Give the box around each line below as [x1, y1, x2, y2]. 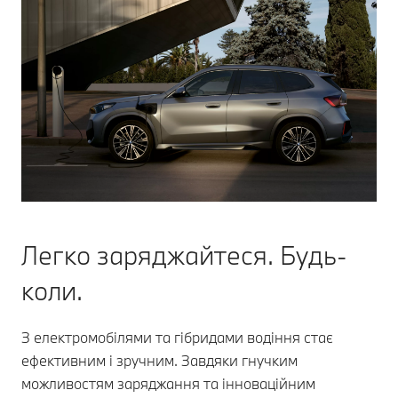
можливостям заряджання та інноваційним [21, 373, 315, 393]
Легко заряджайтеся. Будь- [21, 237, 346, 272]
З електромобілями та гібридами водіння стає [21, 327, 333, 346]
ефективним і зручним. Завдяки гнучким [21, 350, 298, 370]
